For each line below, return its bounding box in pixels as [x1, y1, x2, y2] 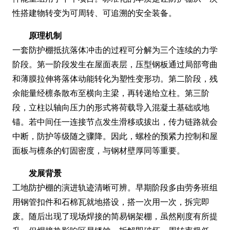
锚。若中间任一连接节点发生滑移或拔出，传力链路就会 [12, 117, 218, 127]
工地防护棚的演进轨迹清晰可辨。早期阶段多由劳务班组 [12, 182, 218, 193]
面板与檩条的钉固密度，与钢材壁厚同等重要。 [12, 145, 185, 156]
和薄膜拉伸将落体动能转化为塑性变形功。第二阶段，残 [12, 73, 218, 84]
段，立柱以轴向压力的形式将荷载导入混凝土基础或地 [12, 102, 209, 112]
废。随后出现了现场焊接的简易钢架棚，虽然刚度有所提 [12, 211, 218, 221]
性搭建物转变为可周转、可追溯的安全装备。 [12, 8, 177, 18]
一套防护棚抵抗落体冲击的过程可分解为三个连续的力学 [12, 45, 218, 55]
